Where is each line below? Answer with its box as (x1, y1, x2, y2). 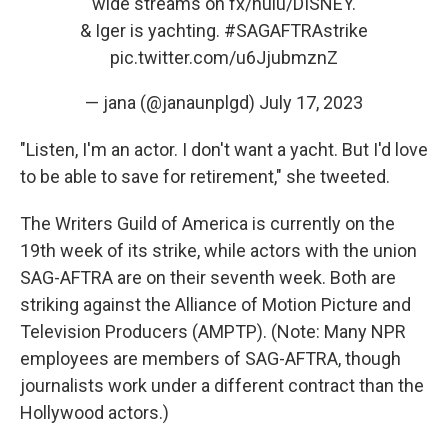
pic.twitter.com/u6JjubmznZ (110, 46, 338, 68)
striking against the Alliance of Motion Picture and (20, 293, 411, 315)
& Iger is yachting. (80, 19, 224, 41)
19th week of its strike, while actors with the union (20, 239, 417, 261)
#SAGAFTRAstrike (224, 19, 368, 41)
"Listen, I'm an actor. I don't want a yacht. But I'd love (20, 138, 428, 160)
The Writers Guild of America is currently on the (20, 212, 395, 234)
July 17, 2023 (259, 91, 363, 113)
